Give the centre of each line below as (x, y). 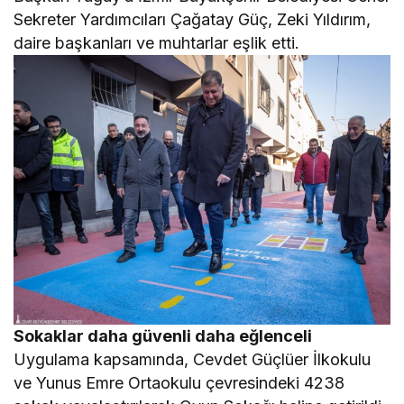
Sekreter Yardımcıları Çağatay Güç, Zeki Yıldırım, (193, 19)
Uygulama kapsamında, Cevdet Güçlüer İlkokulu (193, 360)
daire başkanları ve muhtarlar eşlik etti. (157, 42)
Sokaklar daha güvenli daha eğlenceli (163, 336)
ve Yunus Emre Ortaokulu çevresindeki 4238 (179, 383)
